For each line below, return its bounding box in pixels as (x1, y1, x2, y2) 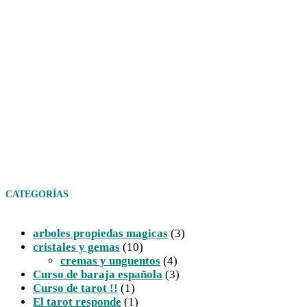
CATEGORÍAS (5, 189, 69, 200)
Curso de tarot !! (33, 282, 118, 295)
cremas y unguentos (60, 254, 160, 268)
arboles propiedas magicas (33, 227, 168, 241)
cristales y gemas (33, 241, 120, 254)
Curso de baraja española (33, 268, 162, 282)
